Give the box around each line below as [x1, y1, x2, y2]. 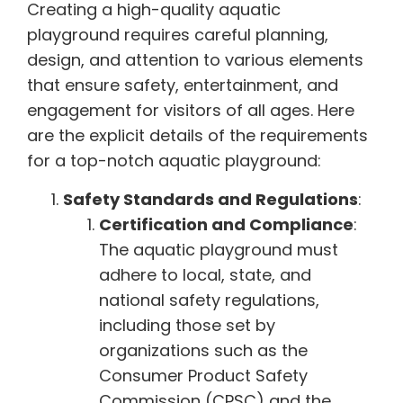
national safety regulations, [99, 288, 319, 311]
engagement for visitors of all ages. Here [27, 99, 354, 122]
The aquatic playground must [99, 237, 338, 261]
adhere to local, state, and [99, 263, 311, 286]
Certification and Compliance [99, 212, 354, 236]
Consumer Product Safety [99, 363, 308, 387]
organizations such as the [99, 338, 308, 362]
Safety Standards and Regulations [63, 187, 358, 210]
